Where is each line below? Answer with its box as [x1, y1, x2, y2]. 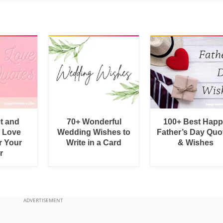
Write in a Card [66, 138, 122, 147]
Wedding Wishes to [57, 127, 131, 136]
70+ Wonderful [66, 117, 121, 126]
